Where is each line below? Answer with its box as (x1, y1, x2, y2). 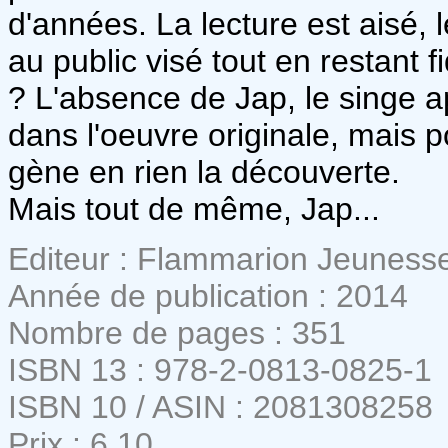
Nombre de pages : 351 (8, 314, 346, 351)
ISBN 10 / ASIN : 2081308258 (8, 388, 433, 425)
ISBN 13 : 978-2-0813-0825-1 (8, 351, 432, 388)
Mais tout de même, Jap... (8, 190, 380, 227)
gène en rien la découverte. (8, 153, 400, 190)
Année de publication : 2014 (8, 277, 408, 314)
